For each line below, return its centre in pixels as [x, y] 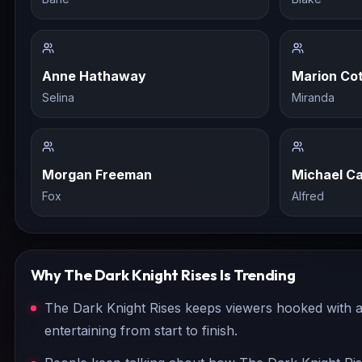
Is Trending [256, 276]
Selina [59, 97]
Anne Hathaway [95, 76]
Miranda [313, 97]
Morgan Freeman [97, 174]
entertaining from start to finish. [141, 330]
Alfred [307, 196]
